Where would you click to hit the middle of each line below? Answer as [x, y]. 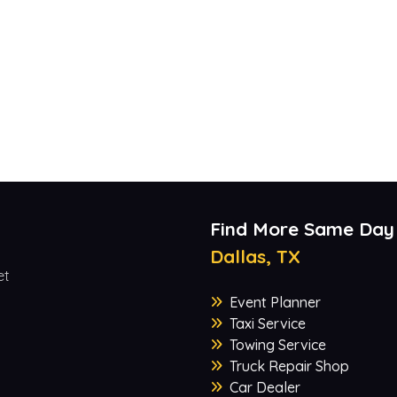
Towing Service [277, 345]
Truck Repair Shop [289, 366]
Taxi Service [267, 324]
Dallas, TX [255, 257]
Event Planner [275, 303]
